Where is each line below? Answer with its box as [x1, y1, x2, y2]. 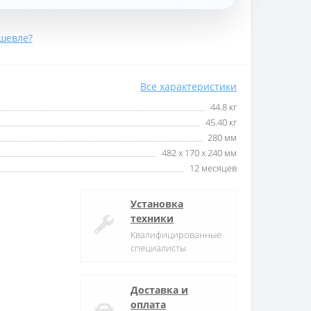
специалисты [131, 241, 186, 254]
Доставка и [131, 283, 188, 296]
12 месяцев [190, 161, 237, 174]
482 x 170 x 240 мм [162, 146, 237, 159]
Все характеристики [140, 79, 237, 93]
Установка [131, 196, 183, 210]
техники [131, 211, 174, 225]
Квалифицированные [131, 228, 221, 241]
